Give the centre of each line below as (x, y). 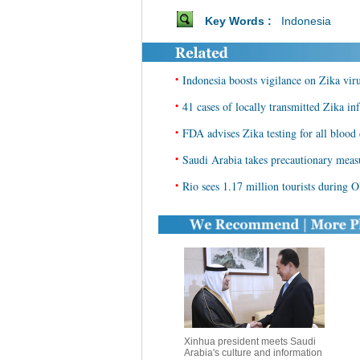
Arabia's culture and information (253, 353)
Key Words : (241, 21)
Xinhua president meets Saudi (250, 342)
